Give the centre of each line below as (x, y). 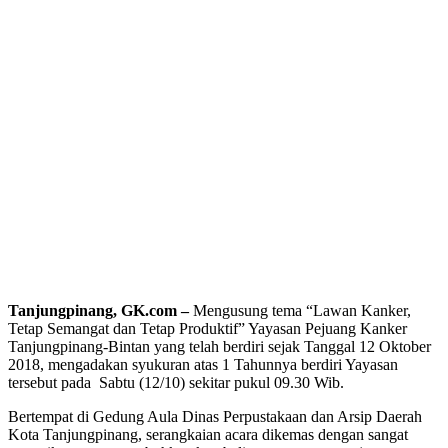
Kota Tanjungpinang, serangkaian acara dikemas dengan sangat (208, 435)
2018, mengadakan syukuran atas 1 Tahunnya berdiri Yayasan (203, 365)
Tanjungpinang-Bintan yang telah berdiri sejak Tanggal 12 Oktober (219, 347)
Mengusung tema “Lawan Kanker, (304, 311)
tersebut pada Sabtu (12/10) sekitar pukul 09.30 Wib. (176, 383)
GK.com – (155, 311)
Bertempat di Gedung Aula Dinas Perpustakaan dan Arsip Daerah (215, 417)
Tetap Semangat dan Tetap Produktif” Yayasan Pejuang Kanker (207, 329)
